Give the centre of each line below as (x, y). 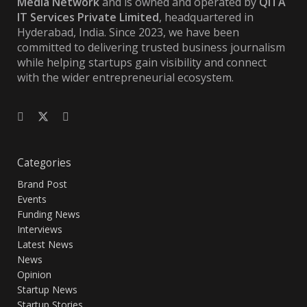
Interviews (40, 229)
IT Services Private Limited (88, 17)
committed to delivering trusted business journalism (151, 48)
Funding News (49, 214)
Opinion (34, 274)
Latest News (45, 244)
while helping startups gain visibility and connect (142, 63)
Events (32, 199)
